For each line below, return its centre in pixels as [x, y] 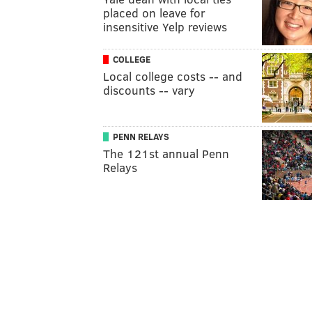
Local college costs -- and [173, 76]
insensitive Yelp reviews [165, 27]
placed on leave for [154, 13]
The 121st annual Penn [166, 154]
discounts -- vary [149, 90]
